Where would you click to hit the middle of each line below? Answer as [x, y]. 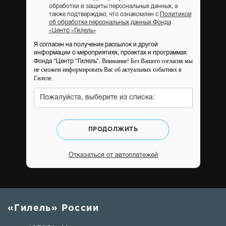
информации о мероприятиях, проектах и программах [110, 53]
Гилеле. [43, 78]
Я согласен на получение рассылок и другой [96, 45]
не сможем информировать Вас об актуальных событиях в [107, 70]
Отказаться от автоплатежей [113, 155]
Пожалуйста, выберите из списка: [97, 98]
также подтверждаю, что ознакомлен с [104, 14]
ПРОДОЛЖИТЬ [113, 129]
